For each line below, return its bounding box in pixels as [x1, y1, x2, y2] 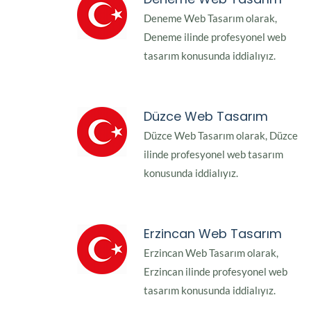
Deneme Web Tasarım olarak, [144, 12, 277, 25]
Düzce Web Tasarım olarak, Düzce [144, 129, 298, 142]
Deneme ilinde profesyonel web [144, 31, 286, 44]
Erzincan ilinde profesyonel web [144, 265, 287, 278]
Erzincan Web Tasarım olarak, [144, 246, 278, 260]
